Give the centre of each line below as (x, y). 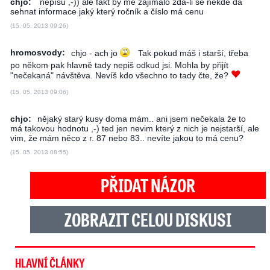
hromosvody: (38, 52)
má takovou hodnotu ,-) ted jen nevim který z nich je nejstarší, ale (135, 128)
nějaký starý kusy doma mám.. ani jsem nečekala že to (142, 119)
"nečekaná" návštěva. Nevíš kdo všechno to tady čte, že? (121, 76)
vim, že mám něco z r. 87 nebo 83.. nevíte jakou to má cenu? (127, 138)
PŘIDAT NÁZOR (148, 185)
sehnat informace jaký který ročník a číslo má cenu (107, 11)
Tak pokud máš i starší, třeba (192, 53)
